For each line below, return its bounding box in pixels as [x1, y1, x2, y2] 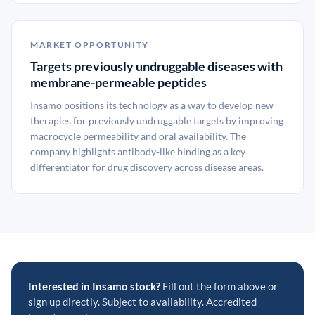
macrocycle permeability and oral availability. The [30, 130, 246, 142]
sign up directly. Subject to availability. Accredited [28, 295, 257, 308]
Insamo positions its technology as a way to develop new [30, 99, 274, 111]
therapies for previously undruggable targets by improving [30, 115, 283, 127]
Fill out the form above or [160, 280, 278, 292]
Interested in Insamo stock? [28, 280, 160, 292]
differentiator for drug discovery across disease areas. [30, 161, 264, 173]
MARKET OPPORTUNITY [30, 39, 149, 50]
